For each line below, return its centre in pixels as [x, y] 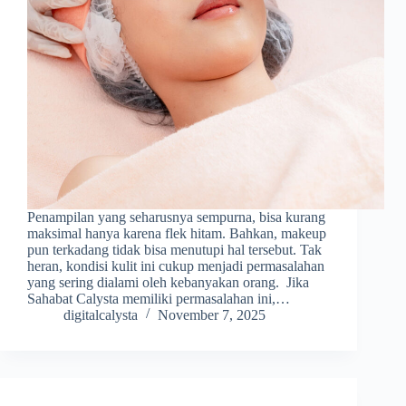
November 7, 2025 [212, 314]
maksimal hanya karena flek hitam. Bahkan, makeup [177, 233]
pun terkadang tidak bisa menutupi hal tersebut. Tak [174, 249]
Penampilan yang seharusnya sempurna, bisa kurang [176, 217]
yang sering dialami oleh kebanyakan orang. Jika [168, 282]
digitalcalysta [101, 314]
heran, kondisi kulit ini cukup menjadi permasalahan [176, 266]
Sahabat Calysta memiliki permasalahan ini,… [159, 298]
